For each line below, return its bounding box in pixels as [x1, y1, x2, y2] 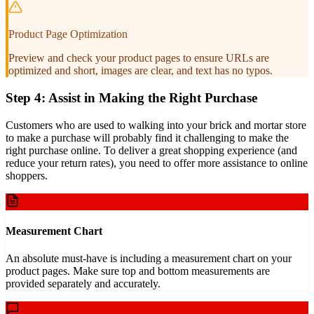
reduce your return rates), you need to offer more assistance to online [6, 156, 308, 169]
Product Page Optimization [8, 28, 128, 41]
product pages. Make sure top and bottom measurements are [6, 265, 270, 278]
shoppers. [6, 169, 48, 182]
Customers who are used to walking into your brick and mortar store [6, 118, 306, 131]
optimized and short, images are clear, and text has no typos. [8, 64, 273, 77]
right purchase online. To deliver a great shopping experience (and [6, 144, 297, 156]
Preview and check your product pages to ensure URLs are [8, 52, 269, 64]
